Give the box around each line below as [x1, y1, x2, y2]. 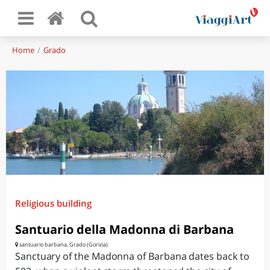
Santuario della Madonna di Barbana [15, 221, 234, 237]
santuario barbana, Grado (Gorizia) [18, 240, 108, 248]
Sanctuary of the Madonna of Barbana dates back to [15, 250, 250, 263]
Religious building [15, 197, 92, 209]
